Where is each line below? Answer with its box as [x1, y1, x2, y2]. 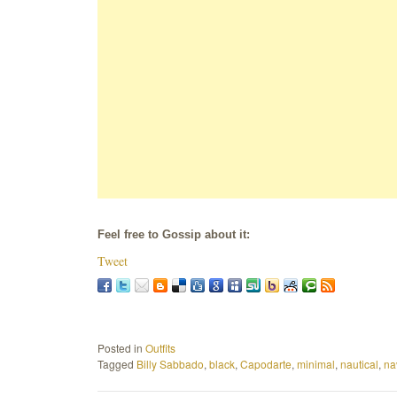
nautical [340, 355, 378, 371]
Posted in [97, 339, 145, 355]
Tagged [97, 355, 136, 371]
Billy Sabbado [136, 355, 204, 371]
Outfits [145, 339, 175, 355]
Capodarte [240, 355, 292, 371]
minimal [297, 355, 335, 371]
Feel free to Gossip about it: [97, 228, 250, 242]
